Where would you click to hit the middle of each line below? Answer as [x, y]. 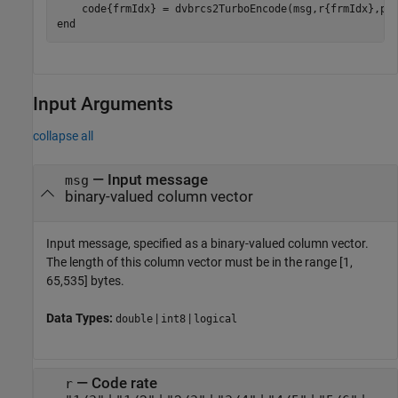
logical [215, 319]
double [134, 319]
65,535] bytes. [85, 281]
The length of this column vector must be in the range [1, [199, 262]
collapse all [63, 135]
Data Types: [81, 318]
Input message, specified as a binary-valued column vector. [207, 243]
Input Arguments [103, 103]
